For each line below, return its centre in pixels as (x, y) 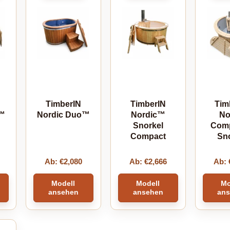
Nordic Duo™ (63, 114)
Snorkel (148, 125)
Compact (148, 136)
